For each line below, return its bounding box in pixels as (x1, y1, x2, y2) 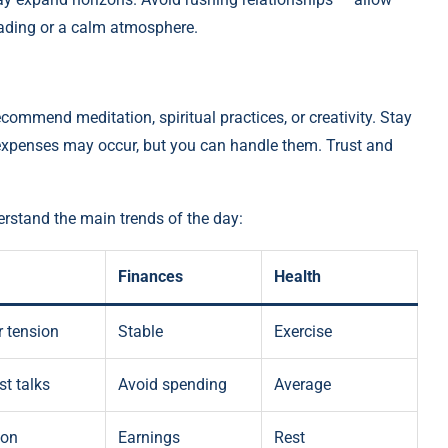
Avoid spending (118, 375, 227, 395)
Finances (118, 267, 183, 287)
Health (274, 267, 321, 287)
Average (274, 375, 331, 395)
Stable (118, 322, 163, 342)
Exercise (274, 322, 332, 342)
